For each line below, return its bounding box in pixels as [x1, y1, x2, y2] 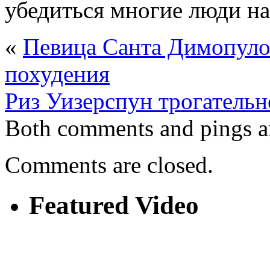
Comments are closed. [5, 151, 213, 178]
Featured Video [29, 190, 199, 219]
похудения [5, 60, 110, 87]
